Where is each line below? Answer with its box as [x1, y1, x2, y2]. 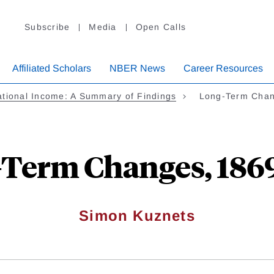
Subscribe [24, 22, 70, 32]
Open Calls [135, 22, 186, 32]
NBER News [109, 63, 165, 74]
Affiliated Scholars [12, 63, 91, 74]
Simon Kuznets [79, 207, 195, 224]
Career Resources [183, 63, 263, 74]
